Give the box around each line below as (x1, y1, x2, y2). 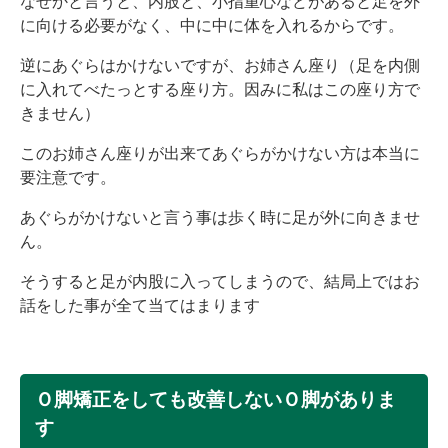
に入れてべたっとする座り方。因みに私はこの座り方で (20, 81, 420, 99)
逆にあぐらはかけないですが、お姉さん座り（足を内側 (20, 57, 420, 75)
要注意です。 (20, 169, 116, 187)
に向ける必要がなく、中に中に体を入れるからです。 (20, 17, 404, 35)
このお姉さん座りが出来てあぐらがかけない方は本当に (20, 145, 420, 163)
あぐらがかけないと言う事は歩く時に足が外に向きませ (20, 209, 420, 227)
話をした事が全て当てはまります (20, 297, 260, 315)
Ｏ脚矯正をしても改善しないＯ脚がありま (35, 389, 396, 411)
